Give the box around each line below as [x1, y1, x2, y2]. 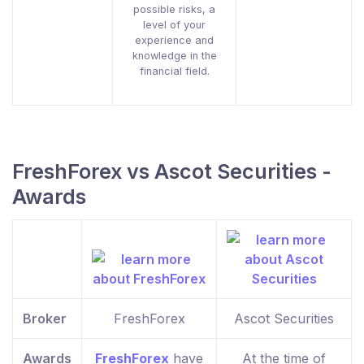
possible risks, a [133, 3, 215, 16]
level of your [143, 19, 206, 32]
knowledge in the [132, 50, 217, 63]
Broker [23, 310, 67, 327]
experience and [135, 34, 214, 47]
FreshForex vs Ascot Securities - [12, 159, 331, 184]
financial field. [139, 65, 210, 78]
